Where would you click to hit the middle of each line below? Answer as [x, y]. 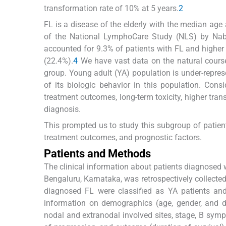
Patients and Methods [97, 153]
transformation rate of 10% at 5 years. [111, 8]
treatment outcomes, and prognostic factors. [123, 137]
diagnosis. [62, 109]
